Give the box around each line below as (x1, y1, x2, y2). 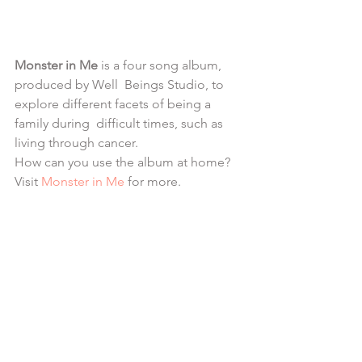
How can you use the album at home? (15, 154, 234, 170)
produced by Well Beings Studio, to (15, 76, 227, 92)
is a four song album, (101, 57, 225, 73)
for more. (124, 173, 181, 189)
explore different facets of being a (15, 95, 214, 112)
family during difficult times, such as (15, 115, 226, 131)
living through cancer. (15, 134, 141, 150)
